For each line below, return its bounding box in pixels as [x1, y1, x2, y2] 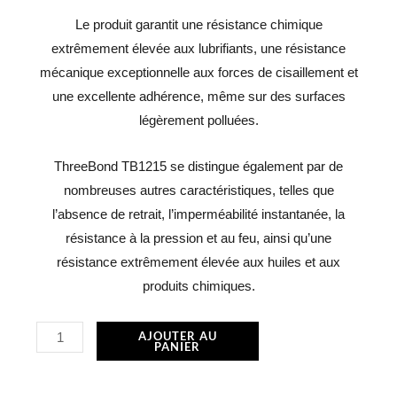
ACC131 [35, 373, 86, 387]
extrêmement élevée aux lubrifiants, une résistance [51, 41, 346, 56]
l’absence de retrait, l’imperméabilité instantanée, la [52, 207, 345, 222]
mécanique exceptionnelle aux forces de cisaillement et [39, 65, 358, 80]
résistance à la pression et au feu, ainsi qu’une [66, 231, 331, 246]
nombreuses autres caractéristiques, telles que [63, 183, 334, 198]
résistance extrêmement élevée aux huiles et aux [57, 255, 340, 270]
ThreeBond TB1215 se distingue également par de [54, 160, 343, 175]
